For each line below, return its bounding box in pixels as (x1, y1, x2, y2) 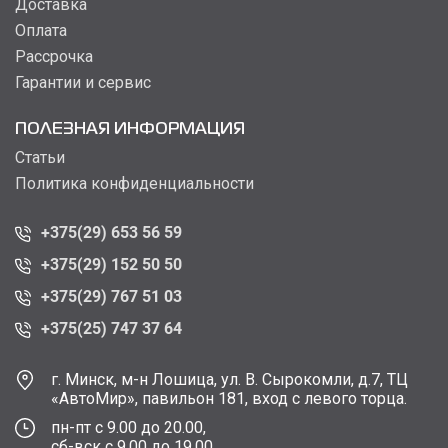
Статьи (15, 148, 65, 168)
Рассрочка (15, 47, 93, 67)
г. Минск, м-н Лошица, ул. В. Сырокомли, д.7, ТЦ (51, 370, 408, 390)
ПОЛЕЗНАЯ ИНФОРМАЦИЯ (15, 123, 245, 138)
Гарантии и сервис (15, 73, 151, 93)
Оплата (15, 21, 67, 41)
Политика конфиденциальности (15, 174, 254, 194)
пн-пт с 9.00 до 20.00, (51, 418, 206, 438)
